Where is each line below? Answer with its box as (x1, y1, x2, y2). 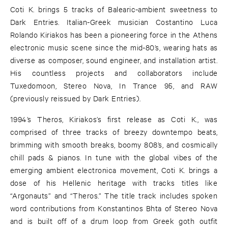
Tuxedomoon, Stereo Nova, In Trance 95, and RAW (10, 80, 218, 91)
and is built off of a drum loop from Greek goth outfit (10, 216, 218, 226)
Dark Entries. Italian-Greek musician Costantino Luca (10, 17, 218, 27)
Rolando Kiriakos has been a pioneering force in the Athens (10, 30, 218, 40)
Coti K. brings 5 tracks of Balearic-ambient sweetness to (10, 4, 218, 14)
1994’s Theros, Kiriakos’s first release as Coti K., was (10, 114, 218, 124)
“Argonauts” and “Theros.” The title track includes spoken (10, 190, 218, 201)
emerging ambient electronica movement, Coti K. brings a (10, 165, 218, 175)
